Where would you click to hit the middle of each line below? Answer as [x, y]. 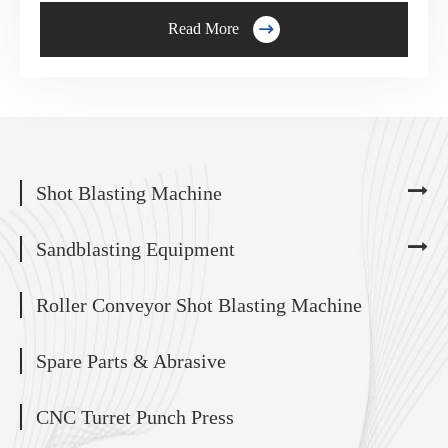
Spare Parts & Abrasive [131, 360]
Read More [203, 29]
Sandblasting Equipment [135, 248]
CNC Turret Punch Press [135, 416]
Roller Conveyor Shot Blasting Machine [199, 304]
